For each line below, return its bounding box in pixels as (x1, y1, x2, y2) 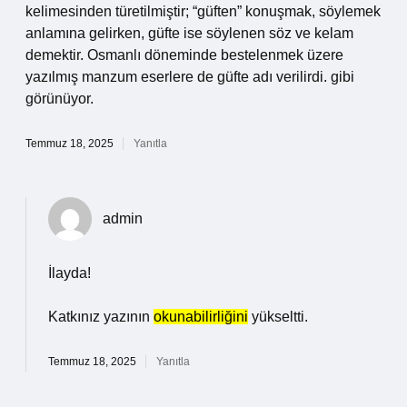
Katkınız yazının (48, 309, 154, 324)
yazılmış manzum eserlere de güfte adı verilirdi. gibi (25, 69, 354, 84)
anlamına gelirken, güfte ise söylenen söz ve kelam (25, 25, 353, 41)
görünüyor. (25, 91, 94, 106)
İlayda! (48, 265, 91, 281)
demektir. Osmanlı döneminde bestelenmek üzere (25, 47, 343, 63)
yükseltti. (248, 309, 308, 324)
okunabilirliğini (154, 309, 248, 324)
